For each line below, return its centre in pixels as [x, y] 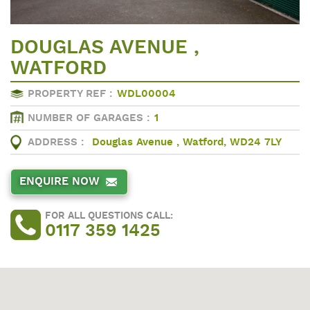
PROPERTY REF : [70, 94]
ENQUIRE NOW [60, 182]
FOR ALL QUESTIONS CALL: [109, 216]
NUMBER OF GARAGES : [89, 118]
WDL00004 [146, 94]
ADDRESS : [56, 143]
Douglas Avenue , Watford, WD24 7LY [187, 143]
